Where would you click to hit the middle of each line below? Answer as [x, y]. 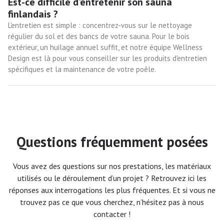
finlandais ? [33, 14]
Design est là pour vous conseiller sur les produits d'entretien [107, 58]
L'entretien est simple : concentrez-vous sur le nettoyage [100, 25]
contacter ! [112, 214]
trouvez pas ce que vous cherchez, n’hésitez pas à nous [112, 202]
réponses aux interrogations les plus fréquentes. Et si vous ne [112, 190]
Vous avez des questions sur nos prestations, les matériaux [112, 166]
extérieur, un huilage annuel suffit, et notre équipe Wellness [105, 47]
